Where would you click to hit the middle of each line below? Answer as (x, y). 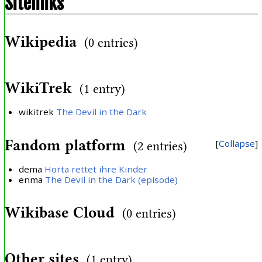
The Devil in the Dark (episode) (112, 180)
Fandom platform (65, 145)
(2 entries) (160, 146)
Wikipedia (40, 42)
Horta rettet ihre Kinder (96, 169)
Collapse (237, 143)
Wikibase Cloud (59, 213)
